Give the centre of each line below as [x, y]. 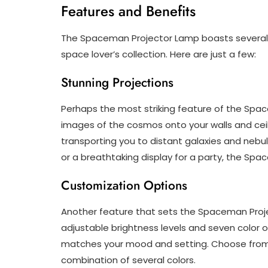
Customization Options [124, 186]
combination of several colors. [128, 260]
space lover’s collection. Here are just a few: [159, 54]
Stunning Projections [117, 83]
